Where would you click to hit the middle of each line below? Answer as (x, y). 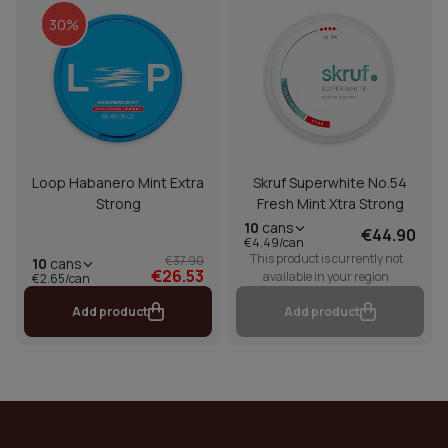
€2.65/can (61, 278)
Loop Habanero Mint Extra (118, 183)
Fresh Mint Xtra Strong (330, 204)
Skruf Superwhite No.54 (330, 183)
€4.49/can (274, 243)
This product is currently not (326, 259)
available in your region (326, 277)
